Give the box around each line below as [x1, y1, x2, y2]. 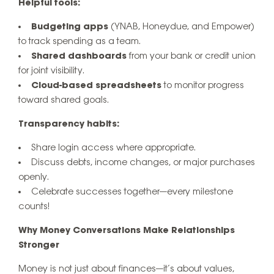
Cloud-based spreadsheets [31, 80, 161, 91]
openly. [18, 172, 49, 182]
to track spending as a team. [18, 36, 141, 46]
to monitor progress [161, 80, 244, 91]
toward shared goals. [18, 95, 109, 105]
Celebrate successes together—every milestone [31, 187, 233, 197]
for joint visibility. [18, 65, 84, 76]
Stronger [18, 240, 59, 250]
